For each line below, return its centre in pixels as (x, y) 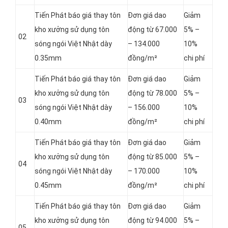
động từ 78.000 (152, 93)
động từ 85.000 (152, 157)
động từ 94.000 (152, 221)
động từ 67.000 (152, 30)
